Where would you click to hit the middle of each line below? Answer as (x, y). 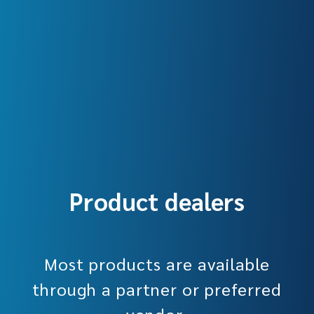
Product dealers (157, 201)
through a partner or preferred (157, 289)
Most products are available (157, 264)
